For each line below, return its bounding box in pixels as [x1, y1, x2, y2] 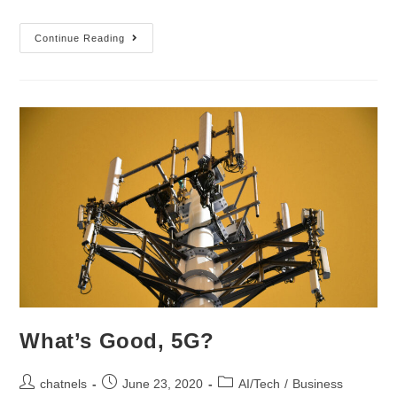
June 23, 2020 [122, 377, 204, 392]
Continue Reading [35, 32, 126, 43]
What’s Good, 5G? [19, 329, 215, 354]
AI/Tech [238, 377, 281, 392]
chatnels [40, 377, 88, 392]
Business [292, 377, 344, 392]
